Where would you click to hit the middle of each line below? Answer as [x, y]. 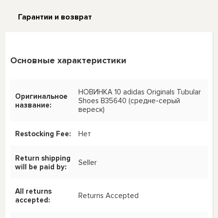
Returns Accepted [109, 195]
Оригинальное [42, 96]
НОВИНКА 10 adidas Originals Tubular [140, 92]
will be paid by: [41, 167]
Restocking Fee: [43, 134]
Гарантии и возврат [55, 17]
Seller [88, 162]
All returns [34, 191]
